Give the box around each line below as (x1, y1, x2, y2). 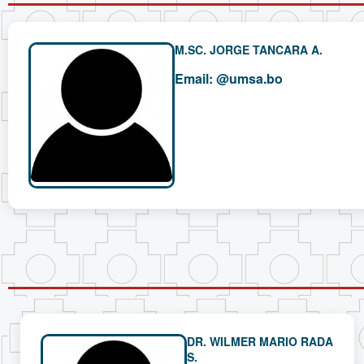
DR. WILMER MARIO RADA (187, 333, 333, 350)
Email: (175, 69, 213, 89)
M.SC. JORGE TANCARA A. (175, 41, 323, 58)
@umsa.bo (216, 69, 283, 89)
